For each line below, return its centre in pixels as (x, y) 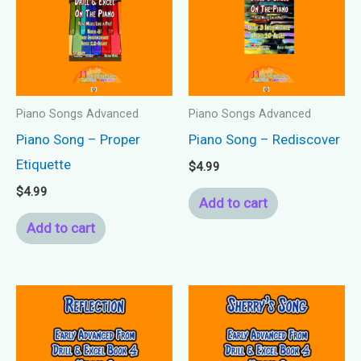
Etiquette (44, 165)
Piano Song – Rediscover (264, 140)
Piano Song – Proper (78, 140)
